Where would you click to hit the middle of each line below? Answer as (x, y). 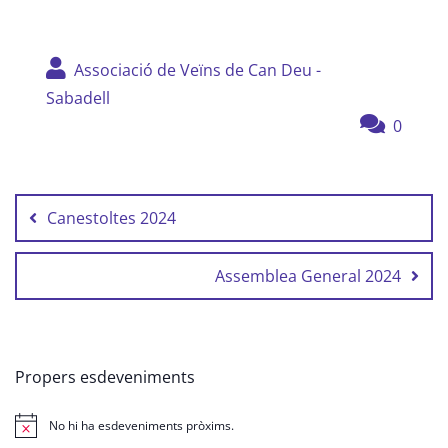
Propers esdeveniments (105, 377)
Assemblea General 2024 (308, 276)
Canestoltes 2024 (111, 218)
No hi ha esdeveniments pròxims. (141, 425)
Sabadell (78, 98)
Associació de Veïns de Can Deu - (195, 70)
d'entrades (71, 202)
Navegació (71, 176)
